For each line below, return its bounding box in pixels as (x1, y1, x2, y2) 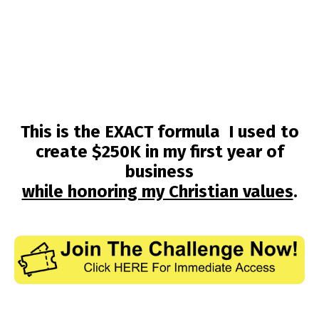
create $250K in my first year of (35, 141, 284, 162)
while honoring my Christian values (21, 181, 293, 202)
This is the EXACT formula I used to (20, 121, 299, 142)
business (125, 161, 194, 182)
